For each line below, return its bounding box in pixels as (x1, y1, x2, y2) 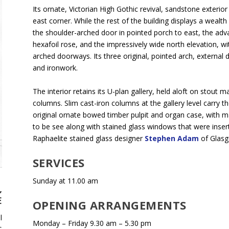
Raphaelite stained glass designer (32, 133, 145, 143)
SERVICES (32, 154, 85, 170)
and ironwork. (32, 63, 78, 73)
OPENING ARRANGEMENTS (32, 197, 187, 213)
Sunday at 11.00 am (32, 175, 98, 186)
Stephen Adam (144, 133, 199, 143)
